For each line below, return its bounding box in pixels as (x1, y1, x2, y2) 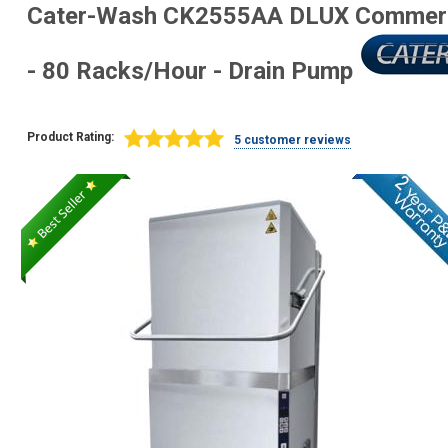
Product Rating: (26, 130, 114, 144)
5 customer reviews (233, 133, 351, 147)
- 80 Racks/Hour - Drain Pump (26, 57, 359, 85)
